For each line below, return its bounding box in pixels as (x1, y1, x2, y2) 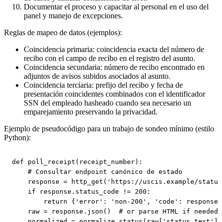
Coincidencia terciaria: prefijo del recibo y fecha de (24, 80, 183, 89)
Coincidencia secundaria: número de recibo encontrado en (24, 62, 205, 71)
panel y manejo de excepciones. (24, 11, 123, 20)
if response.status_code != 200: (12, 188, 151, 196)
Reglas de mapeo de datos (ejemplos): (4, 28, 122, 37)
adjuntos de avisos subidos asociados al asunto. (24, 71, 170, 80)
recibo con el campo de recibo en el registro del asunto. (24, 54, 195, 62)
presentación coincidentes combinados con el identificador (24, 89, 205, 98)
